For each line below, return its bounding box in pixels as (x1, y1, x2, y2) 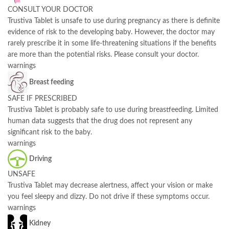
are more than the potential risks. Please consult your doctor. (8, 51, 199, 58)
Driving (29, 155, 52, 163)
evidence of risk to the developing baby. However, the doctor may (8, 28, 215, 36)
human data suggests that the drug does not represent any (8, 117, 192, 125)
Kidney (29, 219, 51, 227)
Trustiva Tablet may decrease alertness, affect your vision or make (8, 181, 213, 189)
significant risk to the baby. (8, 128, 92, 136)
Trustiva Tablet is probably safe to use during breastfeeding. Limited (8, 106, 218, 113)
